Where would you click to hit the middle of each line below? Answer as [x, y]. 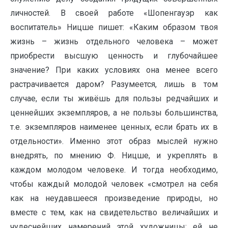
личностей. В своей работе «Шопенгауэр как [114, 13]
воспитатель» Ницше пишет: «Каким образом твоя [114, 27]
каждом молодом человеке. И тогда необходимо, [114, 170]
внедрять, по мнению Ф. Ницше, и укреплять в [114, 155]
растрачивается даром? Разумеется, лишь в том [114, 84]
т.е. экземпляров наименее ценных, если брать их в [114, 127]
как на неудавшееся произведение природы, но [114, 198]
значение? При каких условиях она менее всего [114, 70]
